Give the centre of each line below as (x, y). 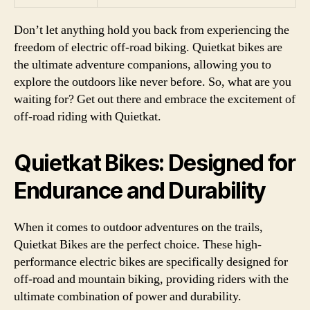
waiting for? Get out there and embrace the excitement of (155, 99)
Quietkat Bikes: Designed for (155, 163)
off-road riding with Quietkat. (88, 117)
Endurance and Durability (140, 191)
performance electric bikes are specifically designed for (151, 262)
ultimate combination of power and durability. (128, 297)
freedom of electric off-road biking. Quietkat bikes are (148, 47)
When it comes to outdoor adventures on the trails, (138, 227)
